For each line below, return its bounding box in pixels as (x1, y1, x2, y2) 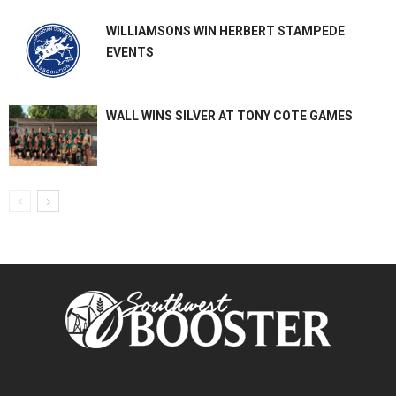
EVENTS (106, 45, 154, 60)
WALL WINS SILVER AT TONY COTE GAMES (106, 109, 353, 124)
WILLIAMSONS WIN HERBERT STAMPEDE (106, 24, 345, 39)
